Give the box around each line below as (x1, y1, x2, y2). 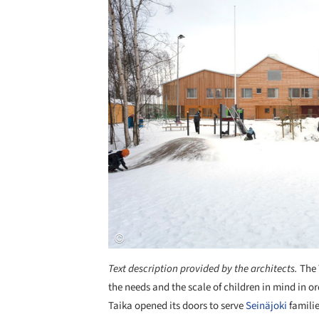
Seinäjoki (246, 298, 287, 313)
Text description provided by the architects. (108, 261, 300, 276)
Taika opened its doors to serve (108, 298, 246, 313)
